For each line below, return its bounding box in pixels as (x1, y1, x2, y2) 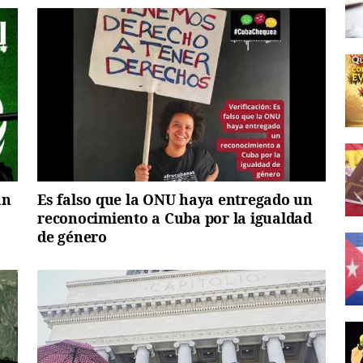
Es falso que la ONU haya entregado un (37, 189, 313, 209)
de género (37, 226, 107, 246)
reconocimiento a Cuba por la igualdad (37, 207, 312, 228)
